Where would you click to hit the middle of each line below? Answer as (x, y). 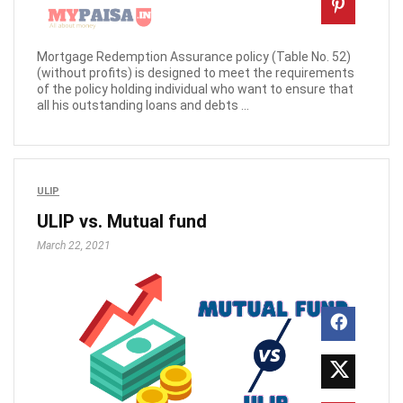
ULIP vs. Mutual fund (122, 221)
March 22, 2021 (74, 245)
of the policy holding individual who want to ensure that (195, 89)
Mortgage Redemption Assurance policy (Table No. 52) (194, 56)
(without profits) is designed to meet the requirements (196, 72)
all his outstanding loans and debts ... (143, 105)
